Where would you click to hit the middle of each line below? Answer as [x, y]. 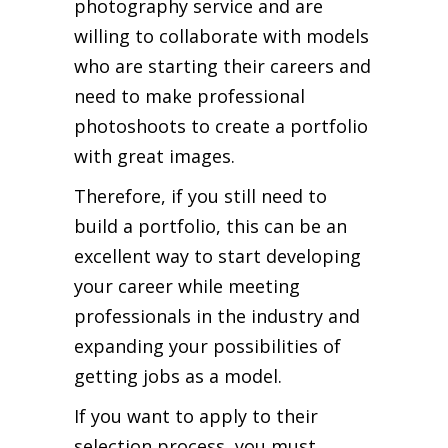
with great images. [154, 155]
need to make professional [189, 95]
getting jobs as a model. [178, 375]
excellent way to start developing [217, 255]
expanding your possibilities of [207, 345]
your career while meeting [187, 285]
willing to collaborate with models [221, 35]
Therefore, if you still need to [200, 195]
